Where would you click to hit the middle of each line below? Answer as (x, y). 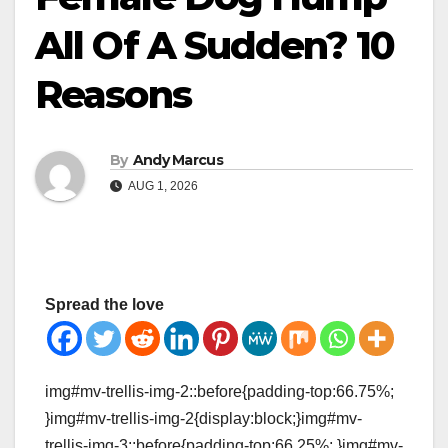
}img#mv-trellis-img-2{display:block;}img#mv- (203, 419)
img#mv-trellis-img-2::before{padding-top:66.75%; (219, 392)
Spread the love (104, 305)
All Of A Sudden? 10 (214, 45)
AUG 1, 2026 (162, 186)
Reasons (113, 94)
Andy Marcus (177, 160)
